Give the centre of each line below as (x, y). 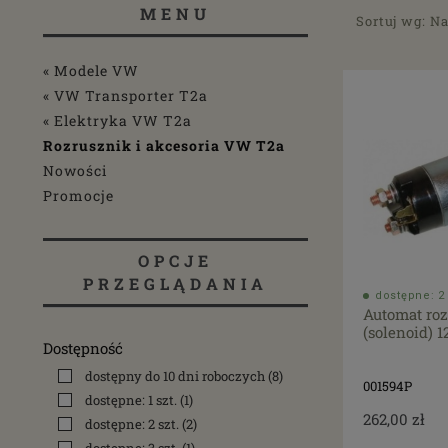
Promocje (78, 195)
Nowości (75, 170)
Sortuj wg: (393, 21)
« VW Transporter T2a (125, 95)
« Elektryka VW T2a (117, 120)
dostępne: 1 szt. (131, 400)
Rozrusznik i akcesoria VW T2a (164, 145)
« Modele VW (91, 70)
